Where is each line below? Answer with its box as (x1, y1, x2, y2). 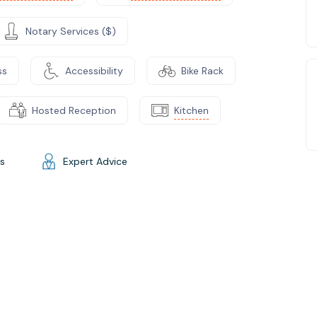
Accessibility (65, 64, 123, 77)
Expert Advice (63, 154, 127, 168)
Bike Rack (181, 64, 224, 77)
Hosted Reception (32, 103, 116, 117)
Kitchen (174, 103, 209, 117)
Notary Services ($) (25, 24, 116, 38)
